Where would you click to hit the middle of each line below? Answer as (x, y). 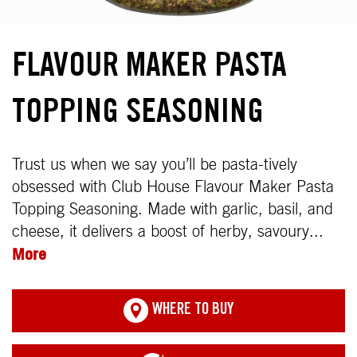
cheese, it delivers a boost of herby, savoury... (168, 232)
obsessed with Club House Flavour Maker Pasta (173, 188)
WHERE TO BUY (191, 311)
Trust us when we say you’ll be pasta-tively (155, 165)
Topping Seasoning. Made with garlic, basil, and (173, 210)
